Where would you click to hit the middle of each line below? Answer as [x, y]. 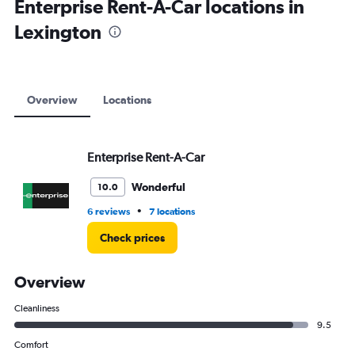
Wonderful [158, 187]
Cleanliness [37, 308]
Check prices [132, 238]
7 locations [172, 212]
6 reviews [109, 212]
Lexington [58, 32]
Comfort [31, 345]
